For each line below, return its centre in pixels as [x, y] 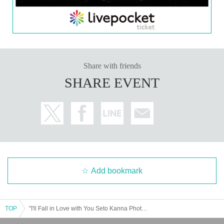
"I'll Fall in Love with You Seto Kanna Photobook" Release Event [144, 208]
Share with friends [112, 65]
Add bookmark [117, 170]
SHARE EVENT [112, 82]
